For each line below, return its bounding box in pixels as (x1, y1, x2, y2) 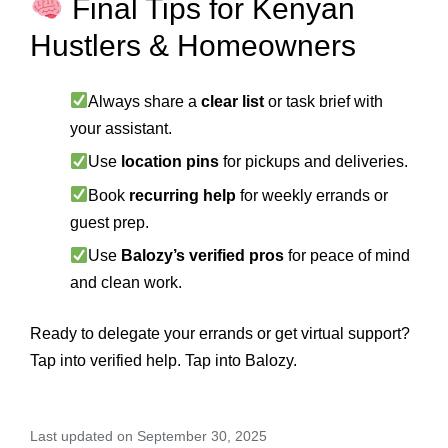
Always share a (88, 92, 202, 110)
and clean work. (70, 273, 182, 291)
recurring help (129, 186, 237, 204)
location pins (121, 153, 220, 171)
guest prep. (70, 213, 149, 231)
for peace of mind (284, 246, 411, 264)
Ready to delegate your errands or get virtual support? (30, 324, 410, 342)
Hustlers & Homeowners (30, 28, 356, 62)
